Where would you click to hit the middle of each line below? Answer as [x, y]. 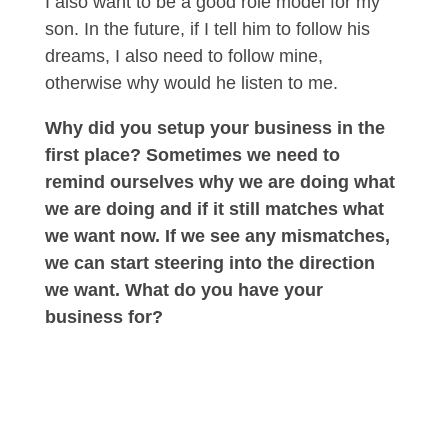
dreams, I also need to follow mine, [183, 56]
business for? [103, 317]
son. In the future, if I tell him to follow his [207, 29]
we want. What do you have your [183, 290]
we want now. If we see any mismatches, [217, 236]
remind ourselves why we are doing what [219, 182]
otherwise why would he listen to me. [191, 83]
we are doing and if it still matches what [214, 209]
